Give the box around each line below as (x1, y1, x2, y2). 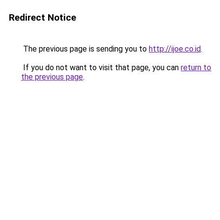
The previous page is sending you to (21, 44, 149, 54)
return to (181, 63, 211, 72)
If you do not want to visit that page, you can (21, 63, 181, 72)
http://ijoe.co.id (149, 44, 201, 54)
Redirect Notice (9, 12, 76, 23)
